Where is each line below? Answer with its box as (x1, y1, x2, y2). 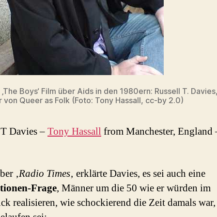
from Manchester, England (101, 125, 213, 139)
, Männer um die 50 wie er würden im (57, 181, 211, 195)
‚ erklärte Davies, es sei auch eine (70, 167, 205, 180)
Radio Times (19, 167, 70, 180)
